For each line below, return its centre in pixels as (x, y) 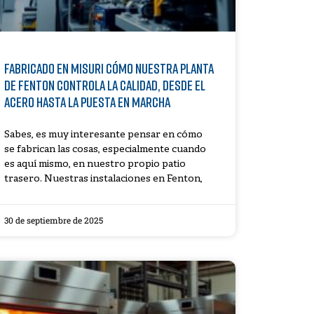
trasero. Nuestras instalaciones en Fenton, (103, 179)
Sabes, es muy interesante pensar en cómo (103, 135)
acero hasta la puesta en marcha (87, 102)
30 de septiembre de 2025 (53, 220)
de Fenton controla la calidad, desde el (104, 85)
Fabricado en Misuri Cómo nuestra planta (109, 68)
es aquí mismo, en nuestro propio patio (95, 165)
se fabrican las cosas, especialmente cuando (105, 150)
